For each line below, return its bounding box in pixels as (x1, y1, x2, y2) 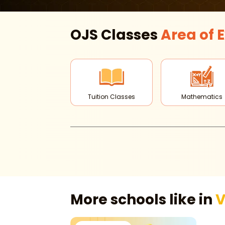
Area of (161, 25, 217, 45)
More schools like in (70, 190, 215, 209)
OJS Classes (70, 25, 161, 45)
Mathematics (181, 92, 222, 101)
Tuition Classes (87, 92, 135, 101)
